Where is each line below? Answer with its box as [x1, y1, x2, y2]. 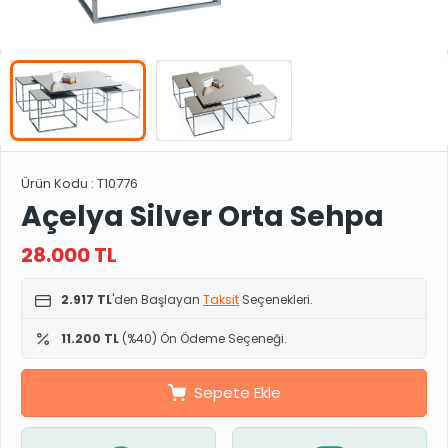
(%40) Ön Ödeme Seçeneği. [119, 329, 287, 347]
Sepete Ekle [193, 381, 281, 403]
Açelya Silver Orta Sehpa [21, 196, 384, 236]
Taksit [203, 290, 239, 308]
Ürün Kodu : [21, 173, 97, 193]
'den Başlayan [112, 290, 203, 308]
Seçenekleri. [239, 290, 313, 308]
